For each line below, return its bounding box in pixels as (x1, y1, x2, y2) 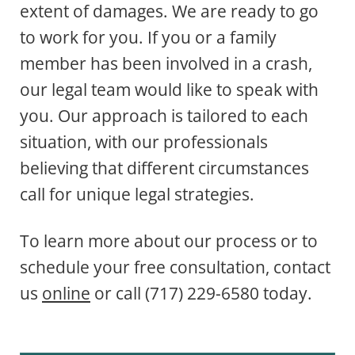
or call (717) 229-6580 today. (90, 282, 312, 305)
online (42, 282, 90, 305)
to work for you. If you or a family (20, 26, 277, 49)
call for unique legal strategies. (20, 183, 254, 206)
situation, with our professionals (20, 131, 268, 154)
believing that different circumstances (20, 157, 309, 180)
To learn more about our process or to (20, 230, 318, 253)
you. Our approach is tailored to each (20, 105, 308, 128)
